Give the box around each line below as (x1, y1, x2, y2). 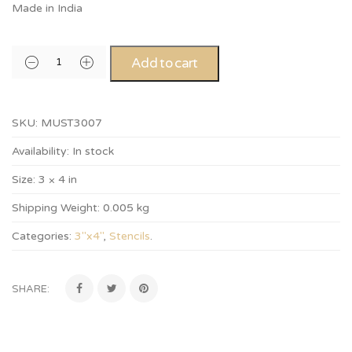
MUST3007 (41, 116, 102, 130)
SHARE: (12, 283, 49, 295)
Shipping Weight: (12, 201, 100, 214)
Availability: (12, 145, 69, 158)
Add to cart (131, 55, 198, 71)
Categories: (12, 229, 71, 243)
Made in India (12, 2, 82, 15)
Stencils (109, 229, 150, 243)
